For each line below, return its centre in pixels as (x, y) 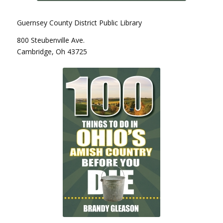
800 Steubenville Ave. (51, 40)
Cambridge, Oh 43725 (52, 51)
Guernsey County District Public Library (79, 22)
